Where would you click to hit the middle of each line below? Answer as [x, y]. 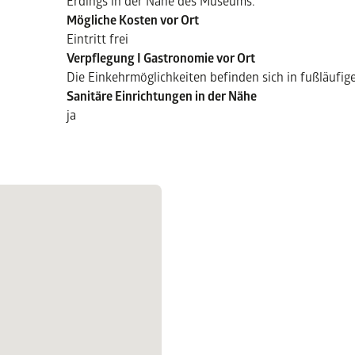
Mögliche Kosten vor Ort [133, 20]
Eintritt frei [97, 38]
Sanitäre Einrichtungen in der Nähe [162, 96]
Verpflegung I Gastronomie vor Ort [161, 58]
